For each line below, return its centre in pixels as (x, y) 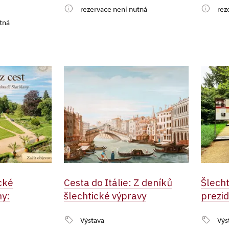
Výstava (92, 220)
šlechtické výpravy (105, 196)
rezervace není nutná (113, 9)
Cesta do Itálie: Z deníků (118, 182)
